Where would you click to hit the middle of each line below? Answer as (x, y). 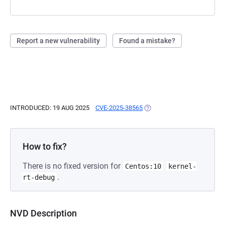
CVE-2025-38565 (119, 108)
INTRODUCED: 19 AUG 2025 (50, 108)
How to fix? (45, 146)
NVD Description (43, 213)
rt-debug (39, 177)
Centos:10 (143, 166)
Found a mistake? (147, 41)
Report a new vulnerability (58, 41)
